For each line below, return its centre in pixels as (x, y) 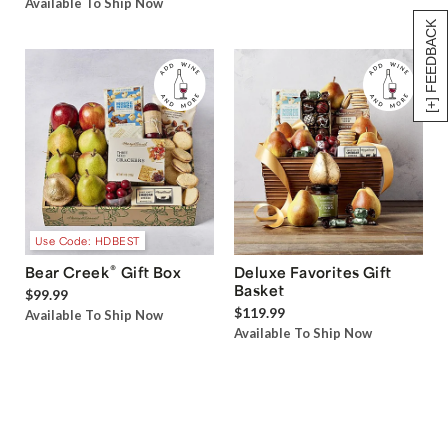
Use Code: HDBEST (87, 240)
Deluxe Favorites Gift (313, 271)
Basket (259, 289)
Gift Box (149, 271)
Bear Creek (67, 271)
